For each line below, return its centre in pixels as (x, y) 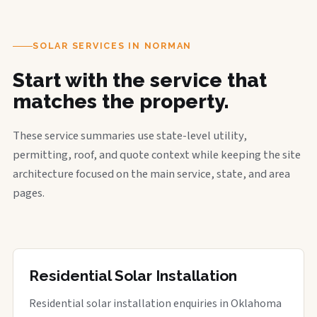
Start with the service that (140, 80)
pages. (29, 193)
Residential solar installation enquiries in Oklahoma (155, 304)
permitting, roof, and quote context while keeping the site (157, 155)
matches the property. (121, 102)
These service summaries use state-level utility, (130, 136)
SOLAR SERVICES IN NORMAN (112, 46)
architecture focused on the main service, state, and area (151, 174)
